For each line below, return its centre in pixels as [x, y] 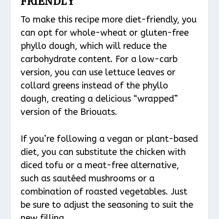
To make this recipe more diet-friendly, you [109, 19]
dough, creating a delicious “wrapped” [99, 99]
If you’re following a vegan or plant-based [109, 139]
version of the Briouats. [69, 112]
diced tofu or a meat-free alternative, [100, 165]
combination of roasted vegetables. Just [104, 192]
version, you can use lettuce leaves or [98, 72]
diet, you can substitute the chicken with [103, 152]
